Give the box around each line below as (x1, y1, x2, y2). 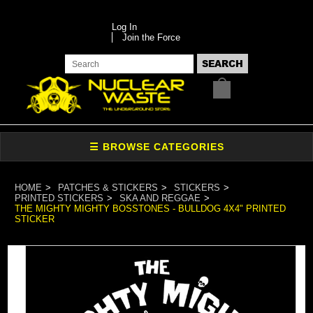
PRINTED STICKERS (15, 192, 104, 203)
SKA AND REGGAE (119, 192, 201, 203)
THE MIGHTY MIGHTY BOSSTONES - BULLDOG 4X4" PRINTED (15, 203, 286, 214)
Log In (111, 22, 137, 32)
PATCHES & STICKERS (58, 182, 159, 193)
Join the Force (122, 32, 180, 43)
